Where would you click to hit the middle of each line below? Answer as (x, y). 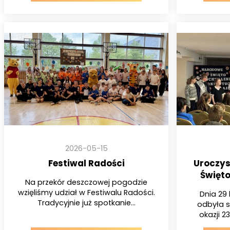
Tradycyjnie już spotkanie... (86, 203)
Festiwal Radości (86, 164)
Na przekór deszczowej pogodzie (86, 182)
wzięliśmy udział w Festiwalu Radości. (86, 192)
